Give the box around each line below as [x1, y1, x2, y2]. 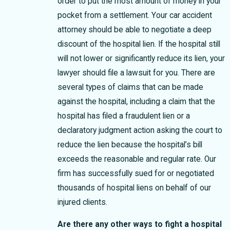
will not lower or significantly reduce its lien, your [57, 53, 225, 63]
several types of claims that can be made [57, 82, 203, 92]
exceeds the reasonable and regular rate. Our [57, 154, 216, 164]
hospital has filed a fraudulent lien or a [57, 111, 190, 121]
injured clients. [57, 197, 107, 207]
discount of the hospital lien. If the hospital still [57, 39, 220, 49]
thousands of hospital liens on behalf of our [57, 183, 211, 193]
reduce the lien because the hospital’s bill [57, 140, 202, 149]
